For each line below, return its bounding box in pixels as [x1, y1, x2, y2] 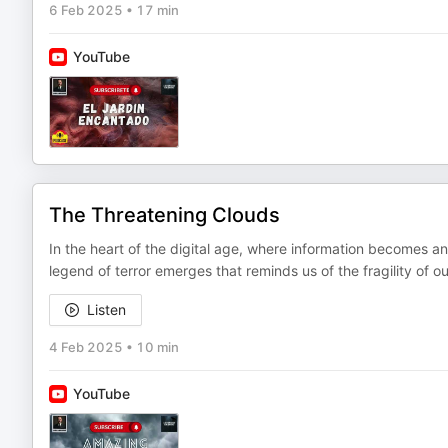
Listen [87, 301, 126, 318]
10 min [136, 339, 179, 355]
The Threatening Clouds [49, 203, 280, 227]
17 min [136, 2, 179, 18]
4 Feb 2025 [49, 339, 123, 355]
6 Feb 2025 [49, 2, 123, 18]
